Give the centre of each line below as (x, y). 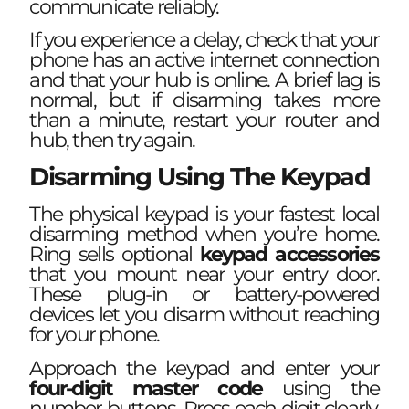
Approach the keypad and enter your (204, 368)
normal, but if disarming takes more (204, 100)
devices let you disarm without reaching (204, 315)
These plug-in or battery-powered (204, 295)
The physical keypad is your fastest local (204, 215)
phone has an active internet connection (204, 60)
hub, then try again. (112, 141)
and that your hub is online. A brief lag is (204, 80)
